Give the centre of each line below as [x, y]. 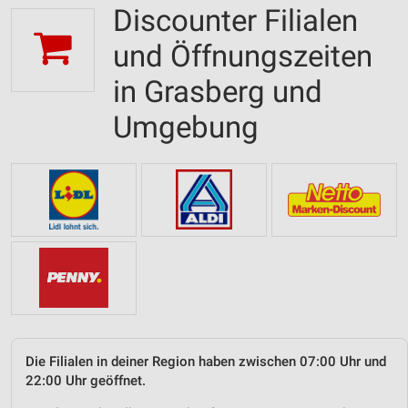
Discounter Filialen [235, 20]
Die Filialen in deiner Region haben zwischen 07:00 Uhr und [206, 361]
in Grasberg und [218, 92]
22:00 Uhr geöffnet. [86, 380]
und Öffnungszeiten [243, 56]
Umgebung [186, 127]
